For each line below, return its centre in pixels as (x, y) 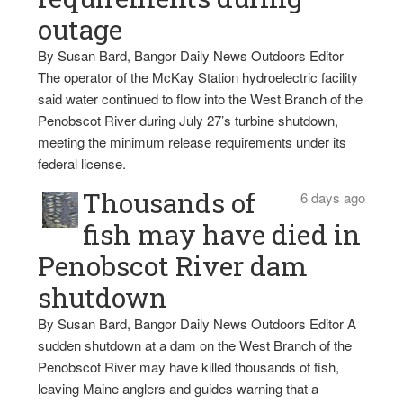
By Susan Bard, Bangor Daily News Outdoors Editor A (197, 323)
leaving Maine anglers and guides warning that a (179, 388)
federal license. (82, 163)
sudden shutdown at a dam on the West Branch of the (195, 345)
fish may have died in (222, 234)
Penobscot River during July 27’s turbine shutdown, (188, 120)
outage (81, 29)
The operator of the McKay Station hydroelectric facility (198, 76)
